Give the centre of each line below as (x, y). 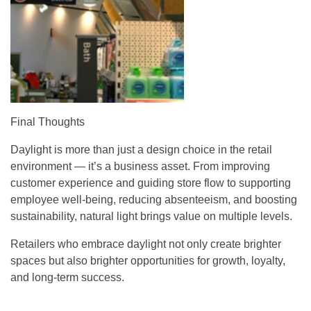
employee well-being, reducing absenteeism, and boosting (154, 200)
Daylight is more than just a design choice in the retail (141, 150)
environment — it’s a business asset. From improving (140, 166)
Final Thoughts (48, 122)
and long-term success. (67, 277)
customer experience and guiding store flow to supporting (151, 183)
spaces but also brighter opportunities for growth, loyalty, (148, 261)
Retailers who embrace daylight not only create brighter (146, 244)
